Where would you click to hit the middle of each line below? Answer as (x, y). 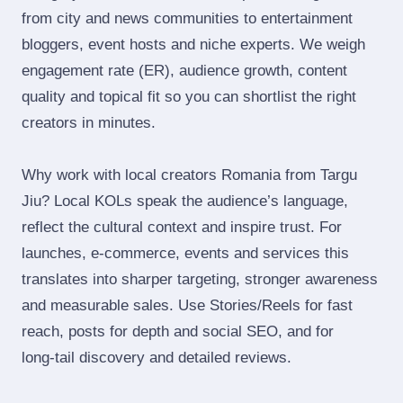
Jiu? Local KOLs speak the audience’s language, (185, 201)
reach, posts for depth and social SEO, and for (178, 331)
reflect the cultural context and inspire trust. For (182, 227)
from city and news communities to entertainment (187, 18)
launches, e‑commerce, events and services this (185, 253)
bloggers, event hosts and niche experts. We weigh (193, 45)
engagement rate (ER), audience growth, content (184, 71)
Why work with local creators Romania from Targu (189, 175)
